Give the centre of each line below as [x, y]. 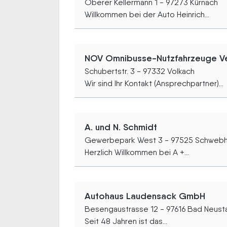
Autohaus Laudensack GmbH [145, 196]
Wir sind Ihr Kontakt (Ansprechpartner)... [154, 83]
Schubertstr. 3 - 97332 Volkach [140, 71]
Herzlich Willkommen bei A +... [137, 152]
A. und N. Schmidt [121, 127]
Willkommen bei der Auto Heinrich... [147, 14]
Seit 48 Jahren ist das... [126, 221]
